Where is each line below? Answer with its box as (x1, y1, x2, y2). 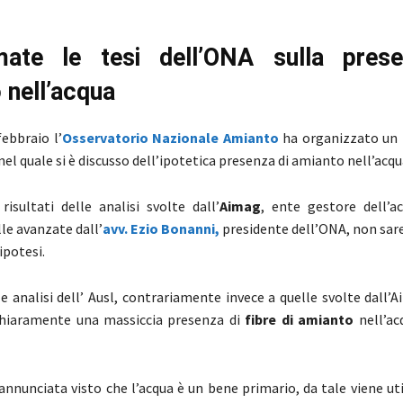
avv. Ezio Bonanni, (102, 219, 219, 238)
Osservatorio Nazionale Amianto (61, 129, 279, 148)
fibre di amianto (245, 310, 354, 329)
